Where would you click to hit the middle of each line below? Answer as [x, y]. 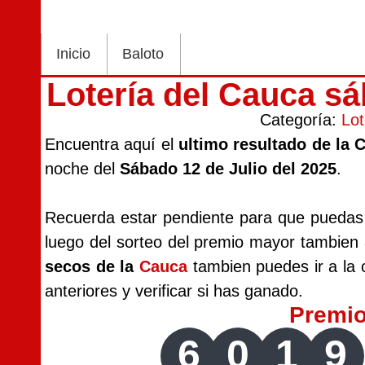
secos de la [92, 266]
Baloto [143, 54]
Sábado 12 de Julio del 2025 [228, 169]
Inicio [73, 54]
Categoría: [301, 120]
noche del [82, 169]
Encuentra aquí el [112, 144]
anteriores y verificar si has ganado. [174, 291]
